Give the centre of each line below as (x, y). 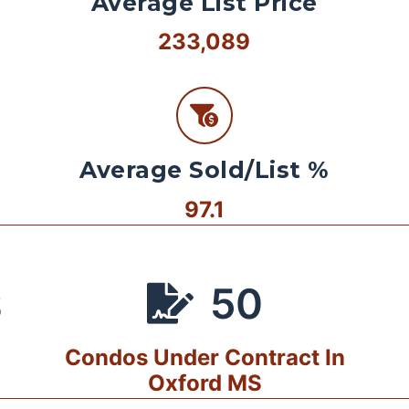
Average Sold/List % (204, 170)
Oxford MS (204, 383)
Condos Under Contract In (204, 358)
